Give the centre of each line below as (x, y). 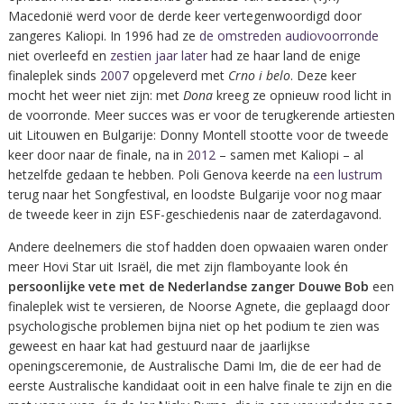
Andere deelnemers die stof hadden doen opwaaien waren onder (197, 246)
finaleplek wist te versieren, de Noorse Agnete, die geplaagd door (198, 306)
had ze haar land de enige (284, 55)
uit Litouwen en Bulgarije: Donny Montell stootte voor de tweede (198, 134)
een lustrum (347, 174)
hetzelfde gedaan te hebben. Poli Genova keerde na (160, 174)
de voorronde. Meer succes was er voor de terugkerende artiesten (201, 115)
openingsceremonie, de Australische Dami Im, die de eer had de (194, 365)
